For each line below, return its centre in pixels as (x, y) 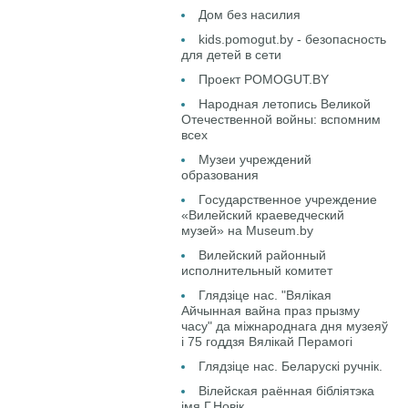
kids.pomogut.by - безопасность (293, 39)
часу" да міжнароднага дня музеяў (285, 326)
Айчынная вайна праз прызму (271, 311)
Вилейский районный (263, 255)
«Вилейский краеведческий (263, 215)
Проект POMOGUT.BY (264, 79)
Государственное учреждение (288, 199)
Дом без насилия (250, 15)
